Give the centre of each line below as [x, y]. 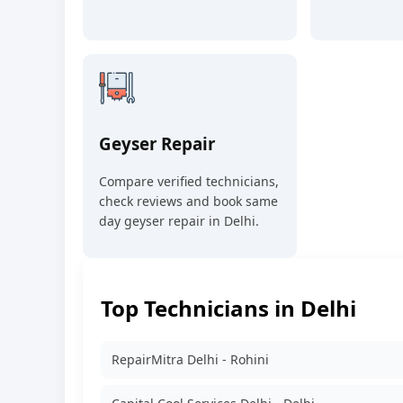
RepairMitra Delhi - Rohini [190, 360]
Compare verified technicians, [189, 181]
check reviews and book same [188, 201]
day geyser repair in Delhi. [179, 220]
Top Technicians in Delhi [228, 309]
